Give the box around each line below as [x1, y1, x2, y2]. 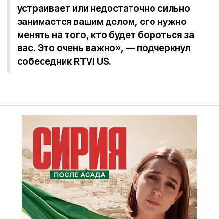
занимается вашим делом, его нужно [17, 16, 187, 27]
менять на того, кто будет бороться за [17, 29, 194, 41]
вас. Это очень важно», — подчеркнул [17, 43, 190, 54]
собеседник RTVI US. [17, 56, 111, 67]
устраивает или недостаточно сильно [17, 3, 190, 14]
